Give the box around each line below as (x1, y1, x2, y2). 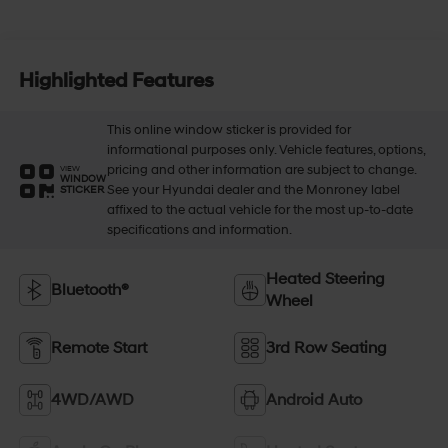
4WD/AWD (50, 389, 134, 410)
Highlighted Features (18, 69, 214, 94)
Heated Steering (266, 268, 385, 289)
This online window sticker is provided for (106, 121, 351, 138)
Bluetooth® (50, 279, 129, 300)
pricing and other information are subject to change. (106, 161, 416, 178)
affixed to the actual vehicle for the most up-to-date (106, 201, 413, 218)
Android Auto (266, 389, 362, 410)
